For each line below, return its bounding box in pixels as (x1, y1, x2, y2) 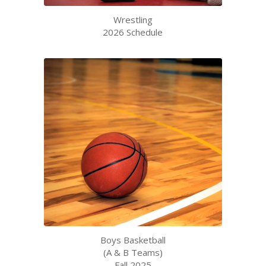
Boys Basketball (100, 233, 166, 246)
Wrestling (113, 14, 153, 26)
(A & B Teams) (103, 246, 163, 258)
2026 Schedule (103, 26, 163, 38)
